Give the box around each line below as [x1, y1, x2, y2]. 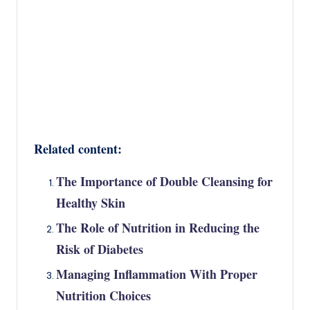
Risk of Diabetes [56, 239, 143, 258]
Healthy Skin [56, 193, 125, 212]
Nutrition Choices [56, 286, 151, 304]
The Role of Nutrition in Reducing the [56, 218, 259, 237]
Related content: [34, 139, 122, 158]
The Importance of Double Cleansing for [56, 172, 273, 190]
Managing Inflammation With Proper [56, 264, 257, 283]
